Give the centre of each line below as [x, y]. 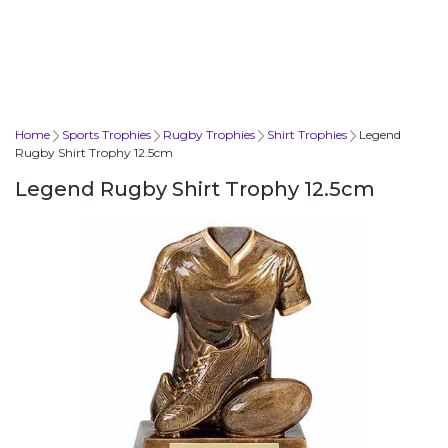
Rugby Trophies [209, 134]
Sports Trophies [106, 134]
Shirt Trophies [307, 134]
